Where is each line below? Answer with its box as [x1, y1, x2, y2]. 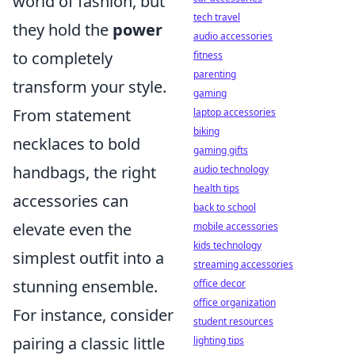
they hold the [13, 19, 113, 41]
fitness [193, 48, 223, 62]
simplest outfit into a [13, 247, 164, 269]
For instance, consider [13, 304, 174, 326]
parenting [193, 67, 236, 81]
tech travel [193, 10, 240, 24]
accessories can [13, 190, 128, 212]
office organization [193, 296, 276, 309]
